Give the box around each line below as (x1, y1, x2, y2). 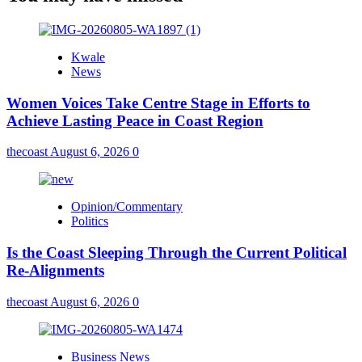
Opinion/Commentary (71, 200, 183, 214)
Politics (71, 214, 108, 229)
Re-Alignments (6, 262, 104, 280)
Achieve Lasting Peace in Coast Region (6, 112, 263, 129)
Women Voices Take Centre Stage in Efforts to (6, 94, 310, 112)
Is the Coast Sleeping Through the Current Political (6, 244, 347, 262)
